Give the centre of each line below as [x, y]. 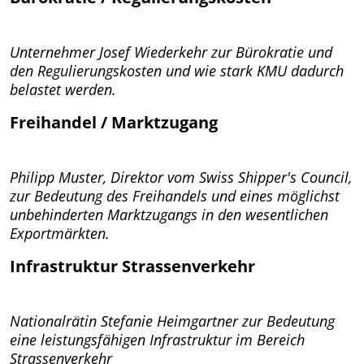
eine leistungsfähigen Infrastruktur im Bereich [157, 339]
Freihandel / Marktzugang [114, 121]
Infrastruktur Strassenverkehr [132, 265]
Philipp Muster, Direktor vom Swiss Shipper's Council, [181, 177]
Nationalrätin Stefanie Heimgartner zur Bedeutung [172, 321]
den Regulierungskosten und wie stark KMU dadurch [177, 70]
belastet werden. [63, 89]
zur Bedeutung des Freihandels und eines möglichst [175, 195]
